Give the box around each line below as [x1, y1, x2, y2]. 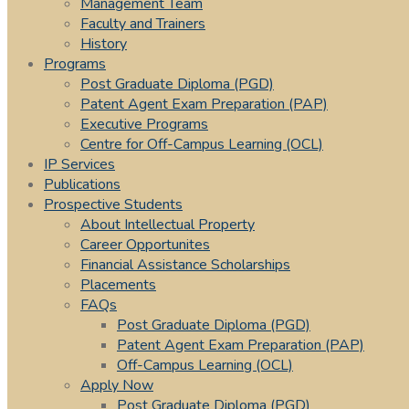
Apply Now [80, 375, 153, 395]
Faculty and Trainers [80, 14, 205, 34]
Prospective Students [44, 194, 183, 215]
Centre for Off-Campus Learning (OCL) [80, 134, 323, 154]
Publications [44, 174, 121, 194]
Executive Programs [80, 114, 208, 134]
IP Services [44, 154, 115, 174]
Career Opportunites [80, 235, 210, 255]
